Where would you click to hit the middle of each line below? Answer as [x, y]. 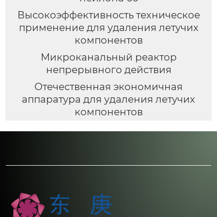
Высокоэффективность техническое [108, 15]
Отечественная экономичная [108, 87]
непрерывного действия [108, 70]
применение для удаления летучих [108, 28]
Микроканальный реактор [108, 57]
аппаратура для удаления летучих [108, 100]
